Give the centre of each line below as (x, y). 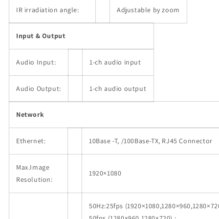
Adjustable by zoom (148, 10)
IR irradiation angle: (48, 10)
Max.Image (33, 167)
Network (30, 115)
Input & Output (41, 36)
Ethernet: (31, 141)
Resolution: (34, 180)
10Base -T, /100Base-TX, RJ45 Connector (151, 141)
